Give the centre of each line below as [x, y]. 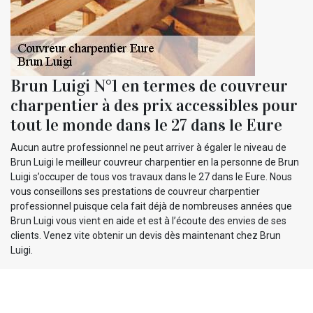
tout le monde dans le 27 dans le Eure [146, 125]
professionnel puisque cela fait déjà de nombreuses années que [151, 206]
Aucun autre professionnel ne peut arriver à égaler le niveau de [148, 147]
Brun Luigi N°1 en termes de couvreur [149, 86]
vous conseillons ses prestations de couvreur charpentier [135, 191]
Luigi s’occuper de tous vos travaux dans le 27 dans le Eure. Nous [151, 176]
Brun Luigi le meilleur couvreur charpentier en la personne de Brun [155, 162]
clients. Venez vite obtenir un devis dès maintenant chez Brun [146, 235]
